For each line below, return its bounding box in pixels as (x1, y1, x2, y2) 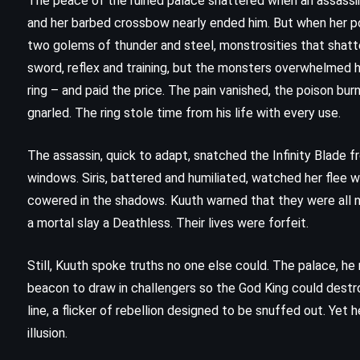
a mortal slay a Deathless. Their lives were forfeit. (27, 215, 309, 231)
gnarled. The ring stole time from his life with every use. (27, 105, 341, 121)
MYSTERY (125, 288, 178, 302)
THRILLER (186, 328, 239, 342)
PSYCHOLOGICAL (205, 288, 300, 302)
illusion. (27, 325, 67, 342)
